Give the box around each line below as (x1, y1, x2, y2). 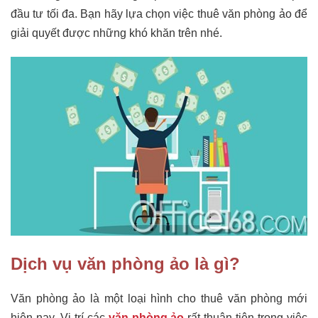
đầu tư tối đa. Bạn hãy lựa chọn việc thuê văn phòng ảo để (11, 7, 307, 20)
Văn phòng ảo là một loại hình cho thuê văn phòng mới (11, 292, 307, 305)
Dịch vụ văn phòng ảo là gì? (11, 253, 240, 273)
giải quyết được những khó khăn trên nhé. (11, 26, 225, 39)
